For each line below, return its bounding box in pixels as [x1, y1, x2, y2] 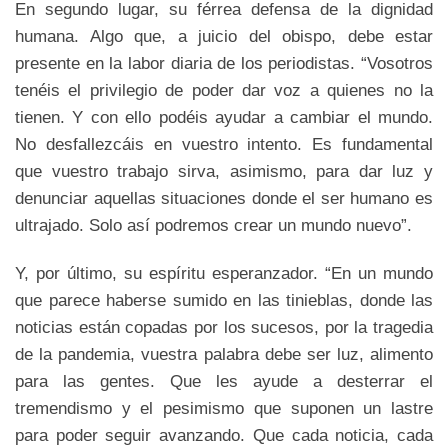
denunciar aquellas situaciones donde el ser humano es [15, 187, 433, 208]
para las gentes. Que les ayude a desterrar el [15, 371, 433, 392]
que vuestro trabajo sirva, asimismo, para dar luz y [15, 160, 433, 181]
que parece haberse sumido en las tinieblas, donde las [15, 290, 433, 311]
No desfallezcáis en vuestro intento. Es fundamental [15, 133, 433, 154]
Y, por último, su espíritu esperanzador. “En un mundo [15, 263, 433, 284]
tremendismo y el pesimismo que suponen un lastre [15, 398, 433, 419]
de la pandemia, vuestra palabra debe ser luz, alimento [15, 344, 433, 365]
